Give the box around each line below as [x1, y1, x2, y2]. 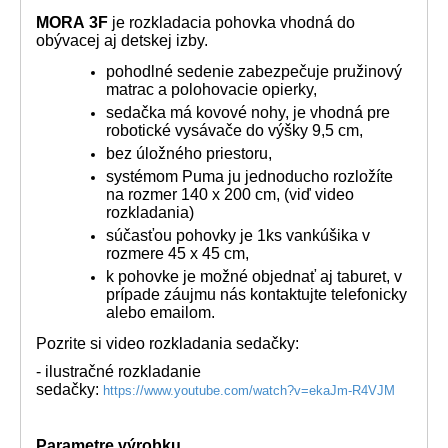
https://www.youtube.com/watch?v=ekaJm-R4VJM [103, 383, 395, 399]
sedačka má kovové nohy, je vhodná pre [106, 104, 390, 122]
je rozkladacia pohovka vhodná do [108, 14, 355, 32]
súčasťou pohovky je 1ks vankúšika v [106, 227, 370, 245]
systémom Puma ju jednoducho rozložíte [106, 168, 393, 186]
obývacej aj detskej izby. [36, 32, 208, 50]
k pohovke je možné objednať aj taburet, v [106, 268, 402, 286]
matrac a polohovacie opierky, [106, 81, 317, 99]
